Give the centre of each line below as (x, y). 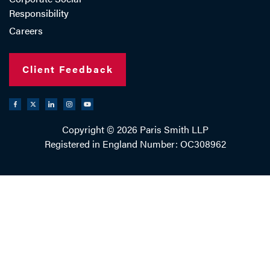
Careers (26, 30)
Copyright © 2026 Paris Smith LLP (135, 129)
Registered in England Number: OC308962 (135, 144)
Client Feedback (67, 69)
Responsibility (39, 13)
